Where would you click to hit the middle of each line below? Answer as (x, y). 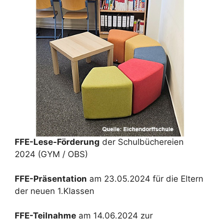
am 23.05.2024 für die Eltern (145, 179)
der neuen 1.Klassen (55, 191)
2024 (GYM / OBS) (51, 154)
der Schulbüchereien (142, 142)
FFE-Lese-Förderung (57, 142)
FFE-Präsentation (51, 179)
